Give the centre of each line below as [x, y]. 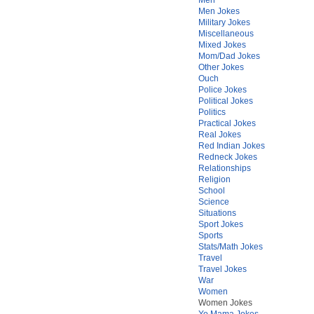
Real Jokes [220, 135]
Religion [214, 179]
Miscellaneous [226, 34]
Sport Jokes [221, 224]
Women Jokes [224, 303]
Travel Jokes [223, 269]
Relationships [225, 168]
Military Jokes [224, 22]
